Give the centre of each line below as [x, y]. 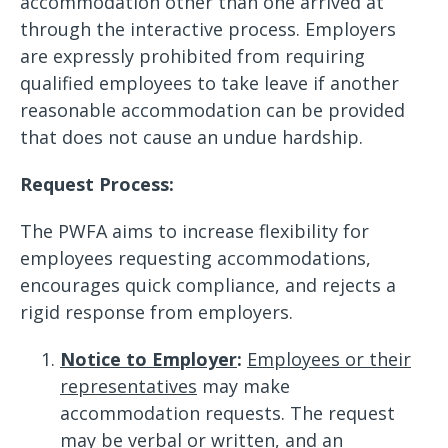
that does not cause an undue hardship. [191, 137]
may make [243, 386]
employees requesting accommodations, [195, 258]
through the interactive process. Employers [208, 29]
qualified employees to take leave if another [209, 83]
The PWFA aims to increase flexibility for [194, 231]
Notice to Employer [148, 359]
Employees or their [329, 359]
